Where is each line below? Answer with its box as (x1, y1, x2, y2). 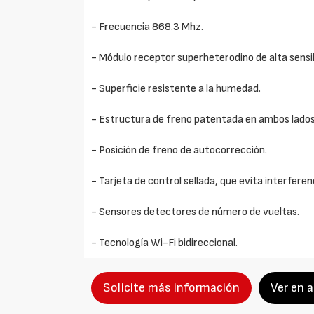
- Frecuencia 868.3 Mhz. (91, 20, 204, 34)
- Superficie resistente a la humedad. (91, 82, 261, 95)
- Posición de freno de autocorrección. (91, 144, 268, 157)
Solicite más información (103, 280, 240, 295)
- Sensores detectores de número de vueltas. (91, 205, 300, 219)
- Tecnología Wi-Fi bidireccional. (91, 236, 238, 250)
